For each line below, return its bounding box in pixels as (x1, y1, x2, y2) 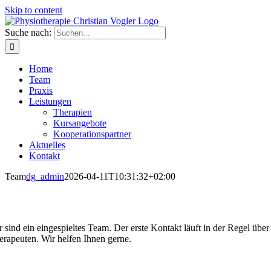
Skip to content (5, 5, 62, 15)
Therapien (53, 107, 92, 117)
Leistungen (29, 96, 71, 106)
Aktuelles (29, 140, 65, 150)
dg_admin (26, 171, 64, 181)
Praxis (29, 85, 53, 96)
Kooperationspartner (53, 129, 131, 139)
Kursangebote (53, 118, 106, 128)
